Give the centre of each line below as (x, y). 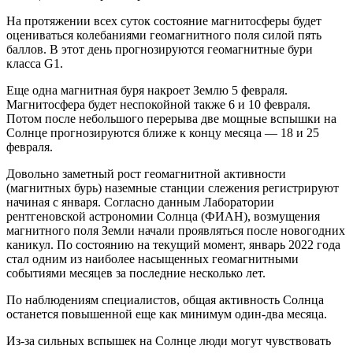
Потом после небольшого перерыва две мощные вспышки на (171, 119)
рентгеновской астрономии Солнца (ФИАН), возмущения (163, 217)
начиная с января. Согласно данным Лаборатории (140, 203)
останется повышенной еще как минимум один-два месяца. (167, 314)
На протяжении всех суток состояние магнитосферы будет (164, 21)
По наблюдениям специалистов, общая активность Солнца (165, 300)
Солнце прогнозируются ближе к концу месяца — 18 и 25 (163, 133)
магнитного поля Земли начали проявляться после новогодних (176, 231)
